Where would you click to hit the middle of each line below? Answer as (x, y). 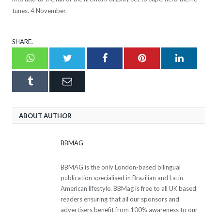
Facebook (126, 57)
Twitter (86, 57)
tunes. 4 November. (39, 11)
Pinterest (163, 57)
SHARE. (23, 41)
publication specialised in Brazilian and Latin (122, 178)
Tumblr (47, 81)
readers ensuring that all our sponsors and (120, 199)
